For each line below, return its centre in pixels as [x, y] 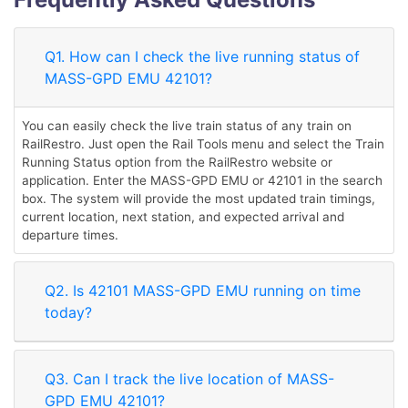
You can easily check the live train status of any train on [187, 126]
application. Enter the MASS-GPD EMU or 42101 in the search [202, 180]
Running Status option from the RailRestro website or [177, 162]
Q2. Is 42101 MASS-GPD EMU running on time [203, 291]
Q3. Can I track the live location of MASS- [189, 379]
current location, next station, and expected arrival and [183, 217]
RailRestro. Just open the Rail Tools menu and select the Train [203, 144]
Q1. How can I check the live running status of [202, 56]
